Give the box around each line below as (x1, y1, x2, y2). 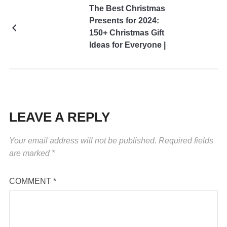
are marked (9, 148, 52, 158)
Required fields (158, 136, 213, 145)
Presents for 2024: (89, 16, 159, 25)
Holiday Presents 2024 (89, 52, 175, 61)
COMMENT (9, 176, 53, 185)
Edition (89, 64, 117, 73)
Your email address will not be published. (9, 136, 157, 145)
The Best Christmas (89, 4, 165, 13)
